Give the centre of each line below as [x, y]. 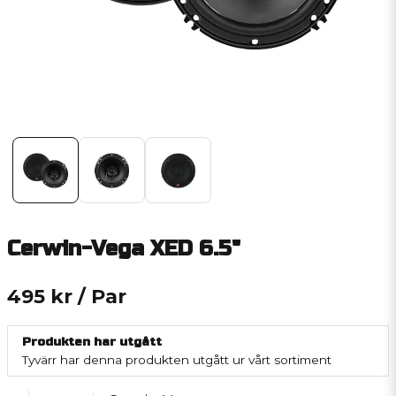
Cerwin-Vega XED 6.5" [124, 249]
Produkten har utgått [92, 342]
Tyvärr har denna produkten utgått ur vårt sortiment [177, 360]
